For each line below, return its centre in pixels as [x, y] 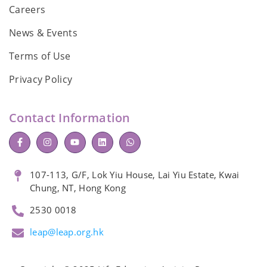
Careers [27, 9]
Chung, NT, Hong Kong [78, 187]
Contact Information [70, 117]
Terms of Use [40, 56]
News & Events [43, 32]
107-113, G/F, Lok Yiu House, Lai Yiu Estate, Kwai [135, 174]
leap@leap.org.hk [67, 232]
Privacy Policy [41, 79]
